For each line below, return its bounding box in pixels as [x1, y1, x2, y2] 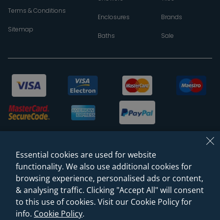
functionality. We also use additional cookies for [16, 161, 192, 172]
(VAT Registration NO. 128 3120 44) [62, 205, 158, 214]
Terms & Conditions [8, 6, 66, 15]
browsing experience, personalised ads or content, [16, 173, 203, 184]
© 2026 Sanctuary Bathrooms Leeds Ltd [55, 193, 165, 202]
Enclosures [98, 13, 130, 22]
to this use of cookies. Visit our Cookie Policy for [16, 196, 192, 207]
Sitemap [8, 25, 33, 34]
